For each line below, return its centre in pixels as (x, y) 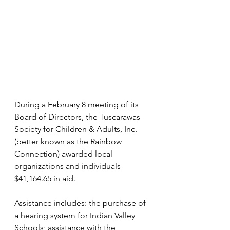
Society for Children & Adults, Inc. (77, 129)
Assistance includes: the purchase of (81, 203)
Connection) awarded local (64, 154)
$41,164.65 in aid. (45, 178)
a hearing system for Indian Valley (76, 215)
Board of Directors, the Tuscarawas (78, 117)
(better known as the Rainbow (69, 141)
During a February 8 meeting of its (78, 104)
